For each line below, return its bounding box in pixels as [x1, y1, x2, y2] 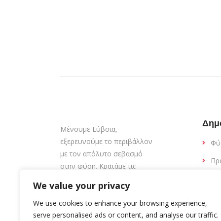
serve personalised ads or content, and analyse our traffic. [33, 210, 219, 220]
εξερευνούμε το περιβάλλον [60, 137, 152, 147]
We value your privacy [33, 180, 130, 191]
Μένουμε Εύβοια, [60, 124, 117, 134]
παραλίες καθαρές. [60, 174, 118, 184]
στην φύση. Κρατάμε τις [60, 161, 136, 171]
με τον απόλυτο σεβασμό [60, 149, 143, 159]
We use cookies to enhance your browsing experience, [33, 198, 207, 208]
